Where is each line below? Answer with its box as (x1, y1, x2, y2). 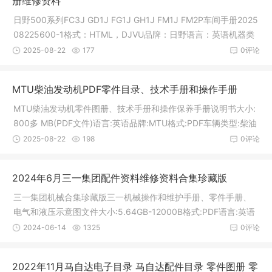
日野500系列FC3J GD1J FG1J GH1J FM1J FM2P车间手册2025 (13, 15, 258, 25)
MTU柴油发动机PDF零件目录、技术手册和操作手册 (12, 83, 237, 95)
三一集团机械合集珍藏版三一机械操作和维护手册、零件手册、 (13, 192, 251, 202)
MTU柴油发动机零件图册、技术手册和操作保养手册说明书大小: (13, 103, 256, 114)
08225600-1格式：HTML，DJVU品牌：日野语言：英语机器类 (13, 29, 254, 39)
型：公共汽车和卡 (13, 44, 81, 54)
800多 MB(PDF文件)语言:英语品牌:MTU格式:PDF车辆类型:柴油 (13, 118, 257, 128)
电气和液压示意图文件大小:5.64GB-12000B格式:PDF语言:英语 (13, 206, 255, 217)
